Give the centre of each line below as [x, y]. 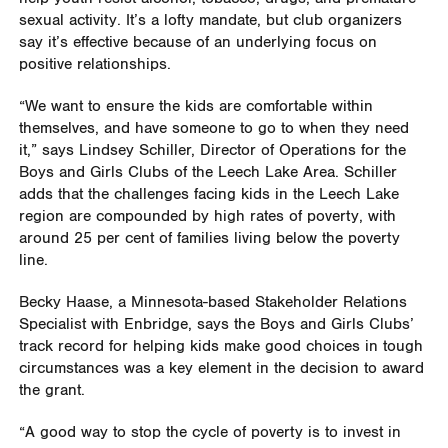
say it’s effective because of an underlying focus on [197, 43]
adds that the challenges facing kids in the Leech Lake [208, 195]
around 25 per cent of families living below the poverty [209, 239]
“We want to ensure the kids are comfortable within [195, 107]
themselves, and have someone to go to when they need [213, 129]
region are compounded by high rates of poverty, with [207, 217]
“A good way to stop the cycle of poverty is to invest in [209, 433]
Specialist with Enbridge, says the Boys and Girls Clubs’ [216, 325]
